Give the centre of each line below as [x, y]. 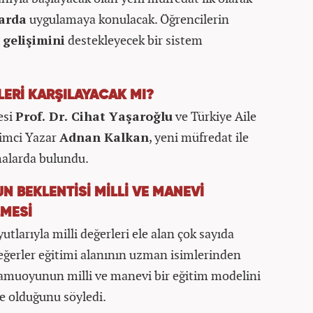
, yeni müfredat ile [199, 137]
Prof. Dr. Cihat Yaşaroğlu [94, 116]
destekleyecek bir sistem [134, 40]
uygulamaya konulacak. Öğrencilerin [128, 19]
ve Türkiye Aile [214, 116]
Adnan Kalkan [104, 137]
